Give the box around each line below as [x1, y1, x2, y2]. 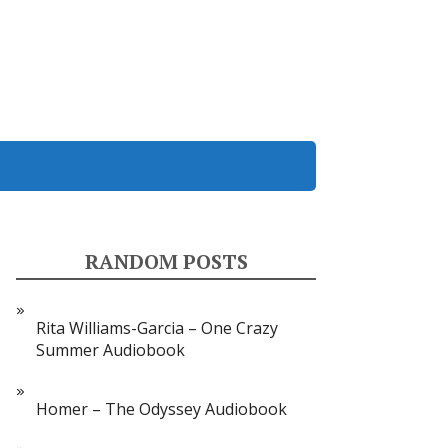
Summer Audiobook [36, 339, 185, 361]
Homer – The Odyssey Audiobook [36, 398, 287, 420]
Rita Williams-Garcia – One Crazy [36, 317, 278, 339]
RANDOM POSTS [84, 248, 248, 275]
